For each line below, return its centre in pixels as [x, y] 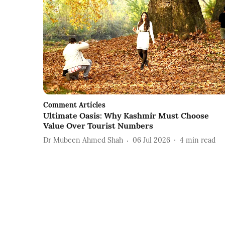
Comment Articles [74, 105]
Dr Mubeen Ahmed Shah [83, 140]
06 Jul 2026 [151, 140]
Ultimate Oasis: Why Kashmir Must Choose [126, 115]
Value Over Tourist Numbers [98, 125]
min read [201, 140]
